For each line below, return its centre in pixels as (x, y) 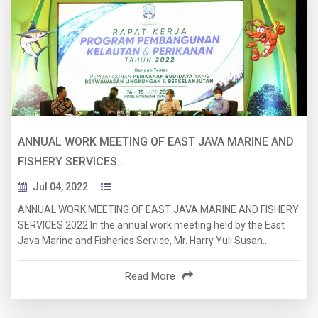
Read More (150, 276)
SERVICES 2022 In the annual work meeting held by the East (151, 225)
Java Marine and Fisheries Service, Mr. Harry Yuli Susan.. (142, 241)
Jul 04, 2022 (60, 187)
